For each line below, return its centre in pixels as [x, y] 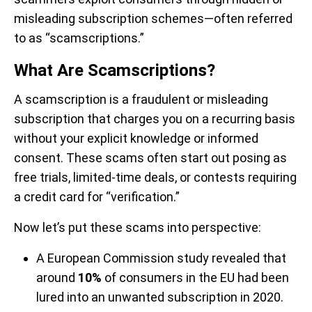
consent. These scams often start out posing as [150, 158]
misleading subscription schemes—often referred [153, 19]
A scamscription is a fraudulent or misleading [141, 100]
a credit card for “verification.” [97, 197]
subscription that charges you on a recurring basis [155, 119]
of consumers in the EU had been [195, 278]
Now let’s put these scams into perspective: [138, 228]
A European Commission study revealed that [161, 258]
